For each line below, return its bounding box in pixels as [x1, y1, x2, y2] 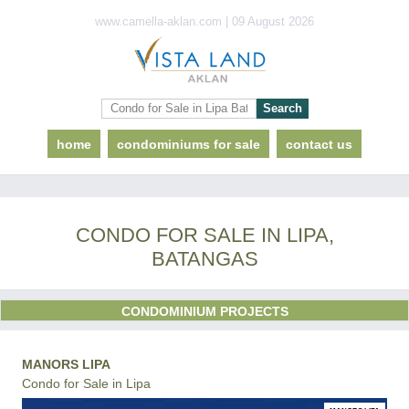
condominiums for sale [117, 137, 260, 152]
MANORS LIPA [22, 357, 110, 372]
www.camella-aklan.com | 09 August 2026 [95, 16, 314, 28]
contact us [286, 137, 352, 152]
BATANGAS [151, 247, 258, 270]
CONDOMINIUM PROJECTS [121, 304, 288, 319]
